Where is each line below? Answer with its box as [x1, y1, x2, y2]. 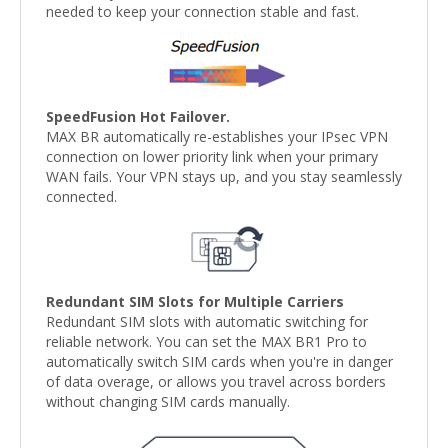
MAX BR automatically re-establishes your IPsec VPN [46, 127, 388, 147]
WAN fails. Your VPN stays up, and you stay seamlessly [46, 167, 402, 187]
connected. [46, 187, 117, 207]
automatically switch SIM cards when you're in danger [46, 352, 393, 372]
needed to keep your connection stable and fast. [46, 2, 359, 22]
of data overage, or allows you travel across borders [46, 372, 386, 392]
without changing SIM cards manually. [46, 392, 290, 412]
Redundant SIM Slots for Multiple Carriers [46, 292, 344, 312]
